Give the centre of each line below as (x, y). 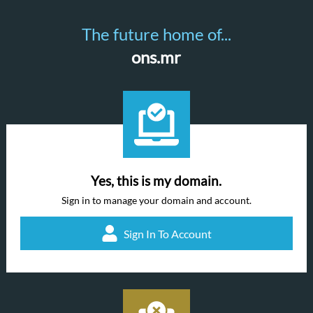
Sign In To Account (167, 233)
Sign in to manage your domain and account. (156, 200)
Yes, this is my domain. (156, 181)
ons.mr (156, 57)
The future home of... (156, 34)
